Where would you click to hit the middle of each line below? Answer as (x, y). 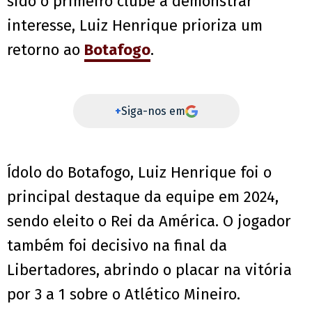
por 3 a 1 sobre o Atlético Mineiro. (124, 295)
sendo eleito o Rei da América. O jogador (149, 221)
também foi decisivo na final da (117, 246)
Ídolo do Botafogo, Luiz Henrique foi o (139, 173)
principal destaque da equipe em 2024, (143, 197)
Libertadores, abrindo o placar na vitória (149, 270)
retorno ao (46, 50)
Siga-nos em (153, 111)
